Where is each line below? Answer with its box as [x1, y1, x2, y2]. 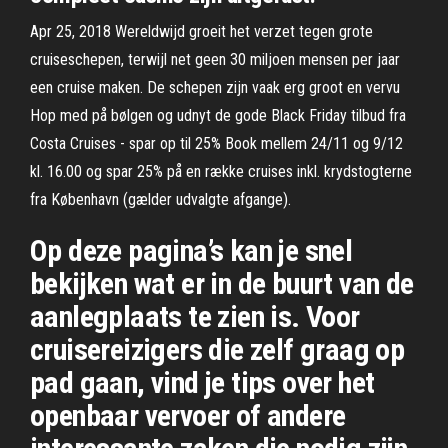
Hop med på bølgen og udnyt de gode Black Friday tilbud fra [30, 106, 406, 125]
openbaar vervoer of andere [30, 398, 346, 433]
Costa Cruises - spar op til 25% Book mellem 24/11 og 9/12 [30, 134, 403, 153]
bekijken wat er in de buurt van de [30, 266, 414, 301]
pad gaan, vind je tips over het [30, 365, 375, 400]
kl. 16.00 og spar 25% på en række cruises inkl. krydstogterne [30, 162, 412, 181]
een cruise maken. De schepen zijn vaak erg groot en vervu [30, 78, 400, 97]
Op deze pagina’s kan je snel [30, 233, 353, 268]
